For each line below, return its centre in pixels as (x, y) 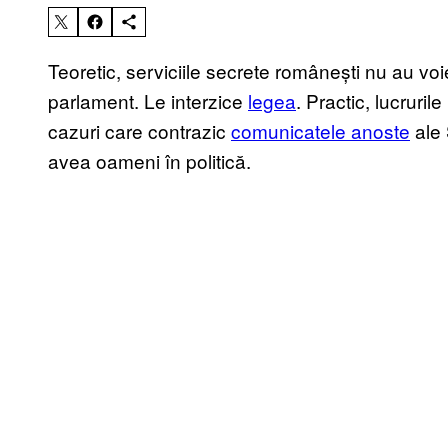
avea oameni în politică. (149, 161)
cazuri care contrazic (139, 131)
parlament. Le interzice (148, 101)
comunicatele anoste (320, 131)
